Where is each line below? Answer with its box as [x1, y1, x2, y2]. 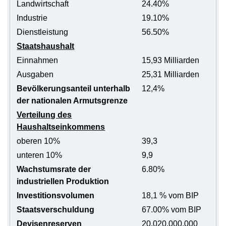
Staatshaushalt [17, 41, 75, 50]
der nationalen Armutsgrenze [17, 96, 128, 105]
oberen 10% [17, 136, 61, 145]
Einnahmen [17, 55, 59, 65]
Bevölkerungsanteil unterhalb [17, 84, 131, 93]
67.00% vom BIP [142, 205, 202, 214]
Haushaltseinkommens [17, 122, 105, 131]
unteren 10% [17, 150, 63, 159]
